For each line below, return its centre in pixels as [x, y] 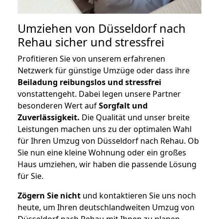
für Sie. [31, 176]
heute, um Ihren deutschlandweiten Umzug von [106, 208]
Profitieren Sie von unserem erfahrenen [91, 59]
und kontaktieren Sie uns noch [138, 196]
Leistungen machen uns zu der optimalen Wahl [105, 129]
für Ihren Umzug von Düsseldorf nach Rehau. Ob [108, 141]
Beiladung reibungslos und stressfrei [89, 82]
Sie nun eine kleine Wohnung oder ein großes [102, 153]
